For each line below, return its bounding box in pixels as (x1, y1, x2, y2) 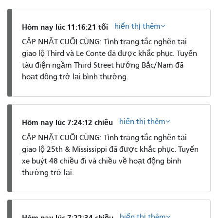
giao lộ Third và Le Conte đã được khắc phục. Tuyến (22, 49, 197, 58)
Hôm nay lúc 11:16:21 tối (22, 22, 108, 32)
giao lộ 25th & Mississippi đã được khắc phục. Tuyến (22, 145, 199, 154)
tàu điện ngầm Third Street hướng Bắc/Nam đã (22, 61, 183, 70)
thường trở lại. (22, 168, 74, 177)
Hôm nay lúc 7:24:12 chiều (22, 117, 113, 127)
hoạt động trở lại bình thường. (22, 73, 128, 82)
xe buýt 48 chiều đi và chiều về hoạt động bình (22, 156, 182, 165)
